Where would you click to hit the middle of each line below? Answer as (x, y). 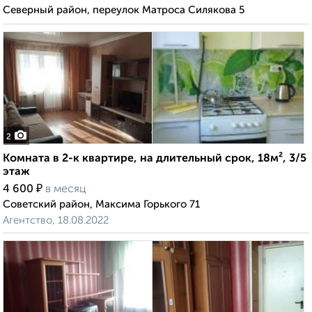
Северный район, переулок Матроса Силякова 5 (124, 10)
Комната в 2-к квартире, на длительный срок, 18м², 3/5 (155, 159)
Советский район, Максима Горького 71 (101, 205)
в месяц (66, 190)
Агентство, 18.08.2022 (56, 221)
